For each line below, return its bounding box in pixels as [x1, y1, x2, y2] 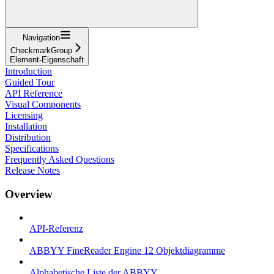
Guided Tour [5, 76, 54, 87]
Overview [5, 187, 53, 201]
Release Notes [5, 165, 60, 176]
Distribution [5, 131, 51, 143]
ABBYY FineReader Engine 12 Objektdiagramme [29, 245, 225, 256]
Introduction [5, 65, 52, 76]
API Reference [5, 87, 62, 98]
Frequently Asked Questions [5, 154, 114, 165]
